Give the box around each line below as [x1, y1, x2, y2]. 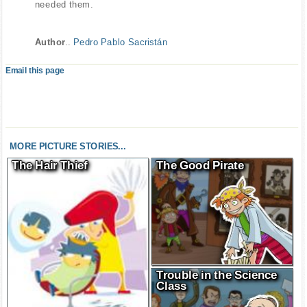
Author [34, 36, 66, 47]
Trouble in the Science [156, 269, 277, 282]
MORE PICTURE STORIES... [10, 141, 127, 151]
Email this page [5, 65, 64, 75]
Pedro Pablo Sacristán [73, 36, 168, 47]
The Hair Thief [12, 159, 88, 172]
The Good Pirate [156, 159, 245, 172]
